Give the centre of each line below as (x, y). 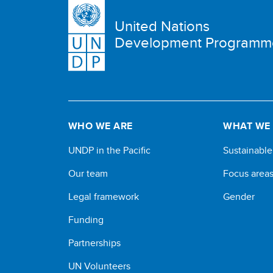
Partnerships (94, 243)
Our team (88, 173)
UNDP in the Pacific (109, 150)
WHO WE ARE (101, 126)
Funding (86, 220)
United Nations (162, 25)
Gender (239, 197)
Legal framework (104, 197)
